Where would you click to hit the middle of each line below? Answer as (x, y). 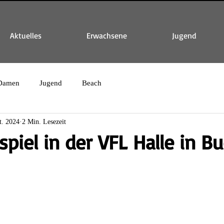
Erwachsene (107, 35)
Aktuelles (25, 35)
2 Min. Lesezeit (44, 121)
